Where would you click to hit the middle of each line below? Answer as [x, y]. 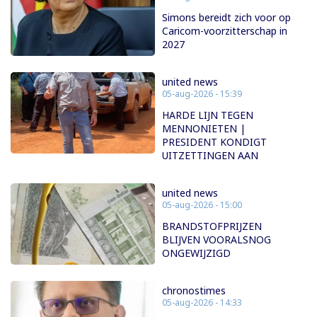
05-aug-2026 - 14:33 [202, 303]
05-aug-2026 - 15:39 [202, 94]
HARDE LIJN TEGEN [208, 115]
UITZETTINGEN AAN [210, 156]
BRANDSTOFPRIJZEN [212, 226]
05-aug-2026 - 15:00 [202, 205]
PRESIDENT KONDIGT [214, 142]
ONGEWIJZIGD [196, 253]
